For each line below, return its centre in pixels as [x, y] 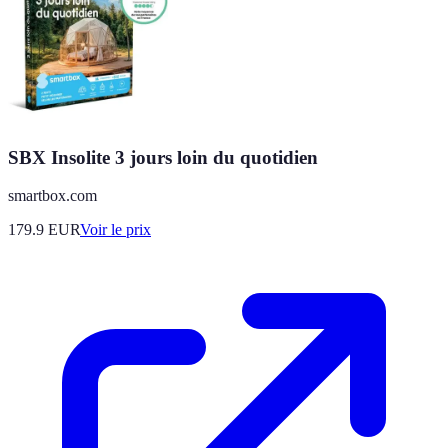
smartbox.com [52, 196]
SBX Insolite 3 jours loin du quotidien [163, 157]
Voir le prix [115, 230]
